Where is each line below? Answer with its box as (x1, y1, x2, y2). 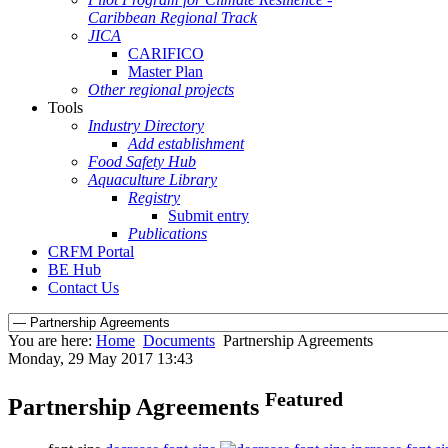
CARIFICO (128, 45, 204, 62)
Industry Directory (88, 117, 204, 134)
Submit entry (168, 207, 249, 224)
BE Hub (48, 261, 101, 278)
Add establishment (128, 135, 244, 152)
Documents (143, 332, 215, 349)
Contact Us (48, 279, 119, 296)
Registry (128, 189, 180, 206)
